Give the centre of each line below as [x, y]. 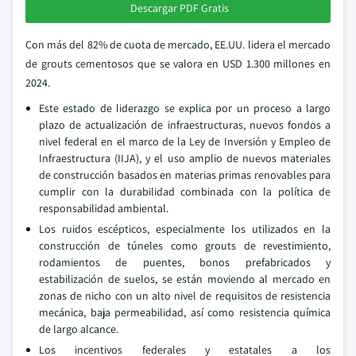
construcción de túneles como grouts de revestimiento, [185, 246]
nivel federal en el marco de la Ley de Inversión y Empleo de [185, 141]
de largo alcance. [79, 329]
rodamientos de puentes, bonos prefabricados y [185, 262]
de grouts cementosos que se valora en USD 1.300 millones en [178, 64]
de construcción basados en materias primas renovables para [185, 175]
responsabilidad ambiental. [104, 208]
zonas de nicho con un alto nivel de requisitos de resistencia [185, 296]
